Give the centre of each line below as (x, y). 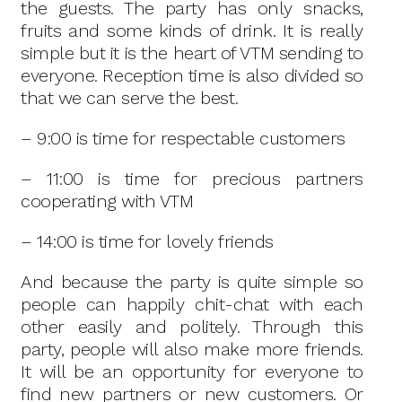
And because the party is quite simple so (192, 282)
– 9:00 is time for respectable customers (183, 138)
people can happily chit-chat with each (192, 304)
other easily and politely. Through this (192, 327)
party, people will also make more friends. (192, 349)
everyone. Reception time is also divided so (192, 75)
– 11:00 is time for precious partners (192, 179)
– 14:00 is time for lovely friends (147, 241)
